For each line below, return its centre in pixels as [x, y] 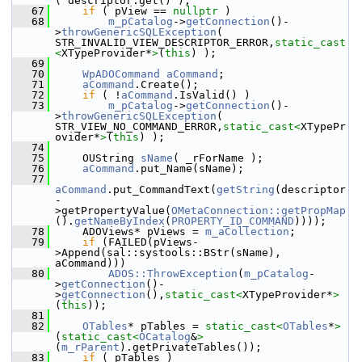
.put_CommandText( [162, 189]
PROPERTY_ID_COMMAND [233, 221]
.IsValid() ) [212, 95]
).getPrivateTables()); [191, 347]
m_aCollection [247, 232]
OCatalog [165, 337]
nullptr [196, 11]
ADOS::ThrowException [173, 274]
